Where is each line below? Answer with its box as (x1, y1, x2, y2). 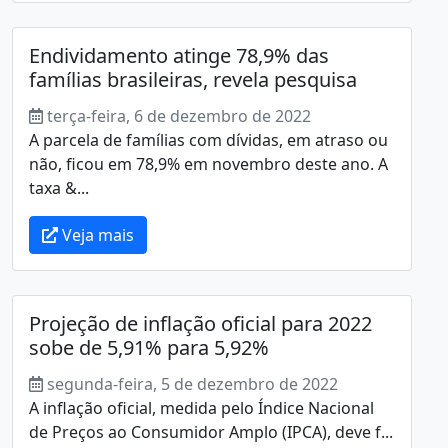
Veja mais (58, 223, 134, 246)
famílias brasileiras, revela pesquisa (29, 65, 357, 93)
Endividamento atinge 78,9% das (29, 41, 329, 69)
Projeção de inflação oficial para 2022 (29, 309, 372, 337)
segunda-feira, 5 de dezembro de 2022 (47, 372, 338, 395)
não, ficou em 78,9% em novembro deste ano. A (29, 152, 388, 175)
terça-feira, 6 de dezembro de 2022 (47, 104, 311, 127)
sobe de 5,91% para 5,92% (29, 333, 269, 361)
